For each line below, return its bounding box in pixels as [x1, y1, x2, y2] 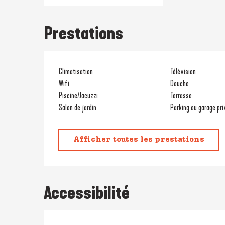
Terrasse [170, 90, 192, 100]
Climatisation [59, 66, 93, 76]
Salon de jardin [59, 102, 97, 113]
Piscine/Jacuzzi [59, 90, 98, 100]
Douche [170, 78, 189, 88]
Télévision [170, 66, 196, 76]
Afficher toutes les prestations [73, 136, 204, 144]
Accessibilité [44, 182, 130, 203]
